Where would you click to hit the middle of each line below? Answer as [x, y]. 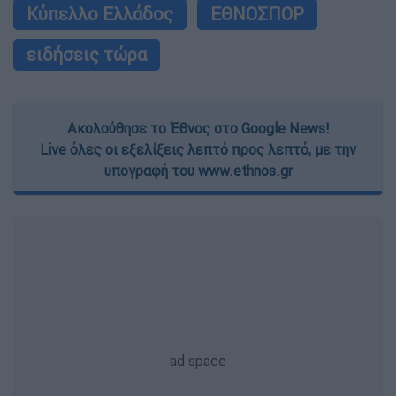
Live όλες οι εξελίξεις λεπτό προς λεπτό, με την [198, 149]
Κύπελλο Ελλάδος [100, 13]
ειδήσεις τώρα [87, 54]
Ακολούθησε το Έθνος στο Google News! [198, 128]
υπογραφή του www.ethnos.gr [198, 170]
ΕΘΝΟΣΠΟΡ [257, 13]
